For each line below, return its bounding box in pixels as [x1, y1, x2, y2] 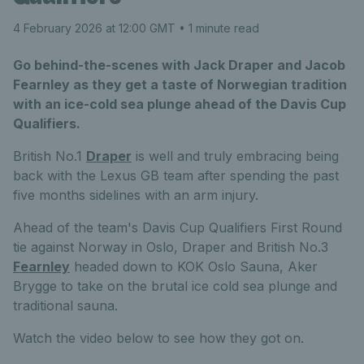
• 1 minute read [175, 20, 259, 35]
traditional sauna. [13, 297, 118, 314]
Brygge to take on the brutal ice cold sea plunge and [13, 277, 337, 294]
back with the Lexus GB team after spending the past [13, 167, 339, 184]
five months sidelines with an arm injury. [13, 186, 262, 203]
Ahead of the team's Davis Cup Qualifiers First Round [13, 219, 342, 236]
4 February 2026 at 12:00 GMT [13, 20, 175, 35]
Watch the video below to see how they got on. [13, 329, 304, 346]
